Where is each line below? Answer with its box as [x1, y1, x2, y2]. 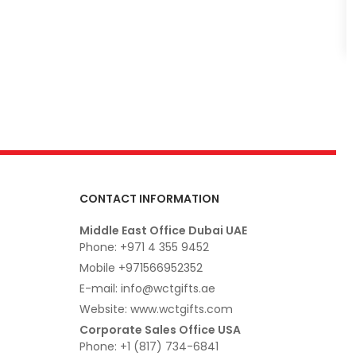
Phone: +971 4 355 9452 [79, 239, 209, 255]
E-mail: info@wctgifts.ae [79, 281, 215, 296]
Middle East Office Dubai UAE [79, 222, 247, 238]
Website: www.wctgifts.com [79, 301, 233, 317]
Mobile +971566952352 [79, 260, 203, 276]
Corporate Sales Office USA [79, 322, 241, 338]
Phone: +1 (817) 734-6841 [79, 339, 219, 354]
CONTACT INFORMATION [79, 191, 219, 207]
